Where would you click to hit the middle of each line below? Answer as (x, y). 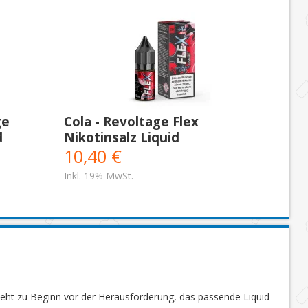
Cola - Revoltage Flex (131, 121)
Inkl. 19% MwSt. (98, 175)
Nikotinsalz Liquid (121, 137)
